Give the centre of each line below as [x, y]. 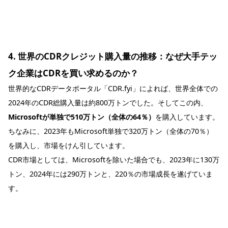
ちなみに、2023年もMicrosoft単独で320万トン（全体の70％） [111, 131]
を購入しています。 [187, 117]
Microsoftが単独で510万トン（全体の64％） [82, 117]
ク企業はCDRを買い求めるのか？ [73, 73]
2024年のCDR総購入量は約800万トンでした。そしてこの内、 [108, 102]
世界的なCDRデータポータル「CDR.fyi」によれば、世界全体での [113, 88]
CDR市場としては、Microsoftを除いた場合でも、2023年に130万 [114, 159]
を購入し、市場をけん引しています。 [69, 145]
